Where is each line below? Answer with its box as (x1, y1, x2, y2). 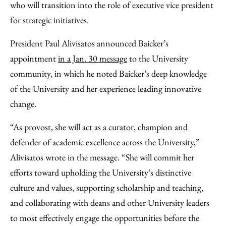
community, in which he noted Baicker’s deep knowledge (10, 68, 207, 79)
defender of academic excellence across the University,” (10, 136, 200, 148)
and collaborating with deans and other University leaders (10, 197, 209, 208)
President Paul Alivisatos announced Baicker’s (10, 37, 168, 49)
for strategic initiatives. (10, 14, 89, 26)
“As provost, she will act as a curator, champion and (10, 121, 188, 133)
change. (10, 98, 36, 109)
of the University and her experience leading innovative (10, 83, 201, 94)
